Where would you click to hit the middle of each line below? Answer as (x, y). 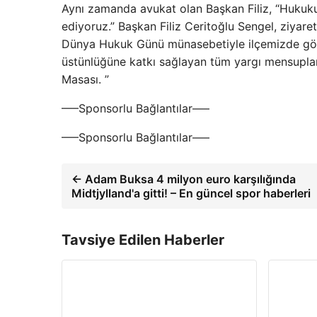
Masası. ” (85, 79)
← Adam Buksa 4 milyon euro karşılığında (184, 179)
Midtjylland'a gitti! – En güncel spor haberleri (191, 193)
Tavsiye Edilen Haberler (143, 240)
